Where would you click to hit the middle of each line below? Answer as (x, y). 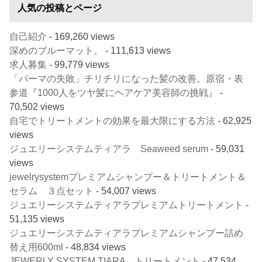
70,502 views (37, 106)
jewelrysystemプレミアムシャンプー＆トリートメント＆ (128, 176)
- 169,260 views (81, 36)
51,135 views (37, 218)
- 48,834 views (95, 247)
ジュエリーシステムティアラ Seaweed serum (109, 148)
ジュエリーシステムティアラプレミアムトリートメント (127, 204)
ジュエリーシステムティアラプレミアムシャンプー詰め (127, 232)
